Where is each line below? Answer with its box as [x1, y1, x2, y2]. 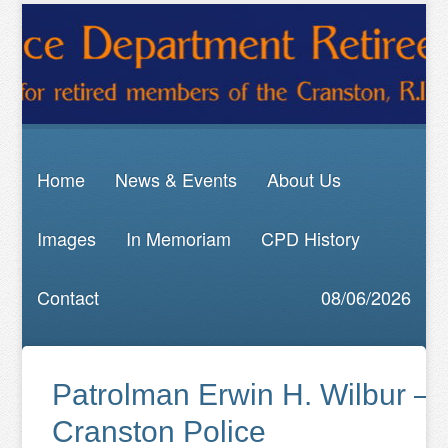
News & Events [115, 166, 238, 192]
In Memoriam [126, 225, 232, 251]
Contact [37, 284, 100, 310]
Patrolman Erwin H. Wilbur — [52, 378, 445, 411]
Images [37, 225, 97, 251]
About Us [267, 166, 342, 192]
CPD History [261, 225, 361, 251]
